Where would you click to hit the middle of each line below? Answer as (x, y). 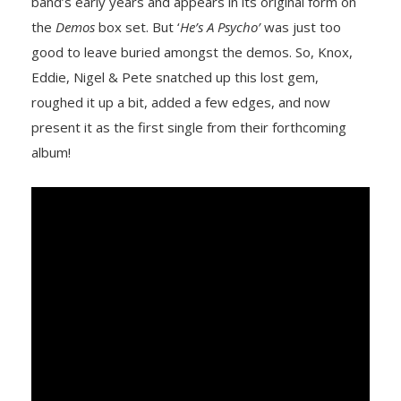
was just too (301, 26)
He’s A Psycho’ (220, 26)
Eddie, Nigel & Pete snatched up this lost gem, (175, 77)
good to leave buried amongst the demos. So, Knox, (192, 51)
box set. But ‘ (137, 26)
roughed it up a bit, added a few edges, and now (181, 102)
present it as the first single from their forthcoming (189, 127)
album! (51, 152)
